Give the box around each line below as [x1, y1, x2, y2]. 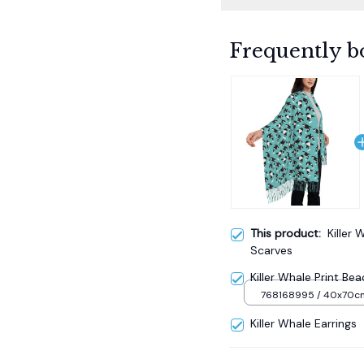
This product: [250, 208, 327, 223]
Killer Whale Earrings [250, 298, 357, 314]
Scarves [250, 225, 292, 240]
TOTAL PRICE [229, 344, 295, 359]
